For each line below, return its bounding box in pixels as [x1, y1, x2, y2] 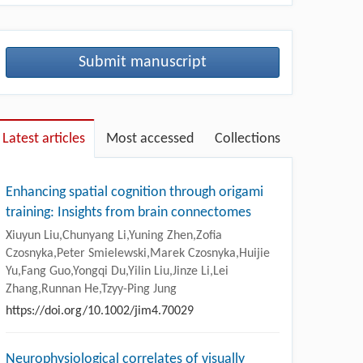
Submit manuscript [79, 53, 207, 70]
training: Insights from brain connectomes [6, 204, 251, 220]
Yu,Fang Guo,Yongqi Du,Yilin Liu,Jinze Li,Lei [6, 264, 228, 278]
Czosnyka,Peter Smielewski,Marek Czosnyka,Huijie [6, 246, 270, 260]
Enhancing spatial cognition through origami [6, 184, 263, 200]
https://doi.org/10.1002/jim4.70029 [6, 304, 194, 318]
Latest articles [2, 130, 85, 147]
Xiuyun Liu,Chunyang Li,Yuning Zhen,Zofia [6, 228, 222, 242]
